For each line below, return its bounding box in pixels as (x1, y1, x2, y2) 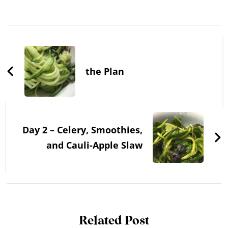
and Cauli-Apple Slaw (46, 139, 142, 152)
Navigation (6, 17, 102, 37)
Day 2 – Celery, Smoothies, (22, 124, 142, 136)
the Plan (85, 65, 125, 78)
